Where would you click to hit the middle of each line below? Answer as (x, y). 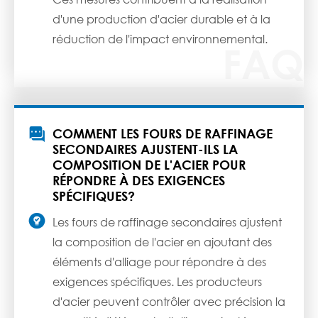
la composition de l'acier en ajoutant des (162, 242)
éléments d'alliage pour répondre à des (159, 262)
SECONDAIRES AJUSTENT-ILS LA (145, 149)
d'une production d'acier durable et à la (161, 19)
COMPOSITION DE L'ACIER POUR (149, 165)
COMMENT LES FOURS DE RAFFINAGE (163, 134)
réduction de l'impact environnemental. (160, 39)
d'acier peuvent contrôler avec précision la (169, 302)
